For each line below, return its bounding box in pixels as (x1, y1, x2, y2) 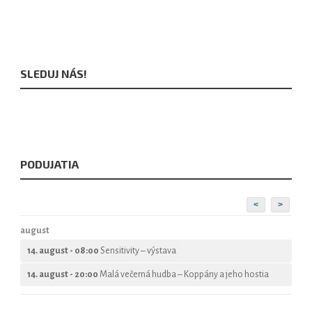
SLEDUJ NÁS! (20, 67, 87, 80)
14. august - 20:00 (27, 270, 100, 279)
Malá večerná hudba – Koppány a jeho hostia (100, 270, 269, 279)
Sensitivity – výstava (100, 246, 176, 256)
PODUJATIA (20, 157, 79, 171)
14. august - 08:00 (27, 246, 100, 256)
